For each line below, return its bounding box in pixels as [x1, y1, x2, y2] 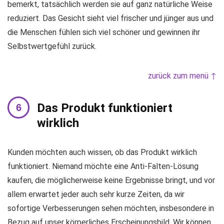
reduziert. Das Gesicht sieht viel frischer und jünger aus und [7, 13, 213, 23]
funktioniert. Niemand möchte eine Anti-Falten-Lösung [7, 161, 198, 171]
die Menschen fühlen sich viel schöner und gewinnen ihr [7, 27, 200, 37]
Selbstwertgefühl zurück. [7, 41, 96, 51]
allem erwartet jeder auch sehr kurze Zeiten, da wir [7, 189, 184, 199]
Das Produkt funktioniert [37, 100, 172, 115]
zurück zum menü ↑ [148, 70, 216, 80]
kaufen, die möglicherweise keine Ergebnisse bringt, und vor [7, 175, 215, 185]
